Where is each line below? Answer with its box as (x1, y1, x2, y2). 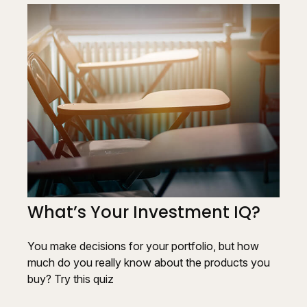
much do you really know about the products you (27, 256, 270, 270)
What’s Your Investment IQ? (27, 201, 260, 224)
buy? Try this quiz (27, 272, 114, 286)
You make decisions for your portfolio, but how (27, 239, 259, 254)
